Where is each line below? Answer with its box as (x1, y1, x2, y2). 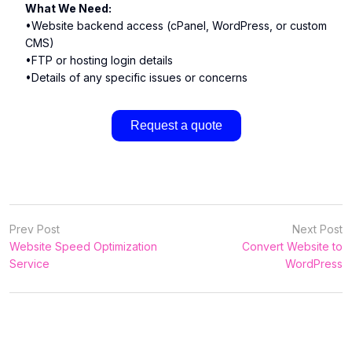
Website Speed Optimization (9, 240, 157, 253)
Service (9, 257, 49, 270)
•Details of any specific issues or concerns (25, 71, 247, 84)
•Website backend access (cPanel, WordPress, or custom (25, 19, 327, 32)
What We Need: (25, 2, 112, 15)
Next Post (292, 222, 343, 236)
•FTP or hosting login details (25, 53, 173, 67)
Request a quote (130, 119, 222, 132)
